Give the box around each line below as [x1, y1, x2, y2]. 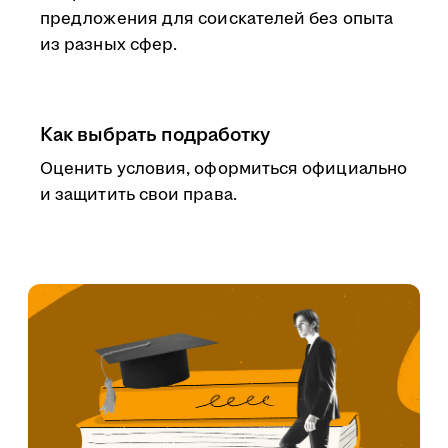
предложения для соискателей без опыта [40, 7, 393, 31]
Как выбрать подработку [40, 121, 270, 149]
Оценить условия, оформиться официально [40, 157, 408, 181]
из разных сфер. [40, 33, 178, 57]
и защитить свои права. [40, 183, 237, 207]
